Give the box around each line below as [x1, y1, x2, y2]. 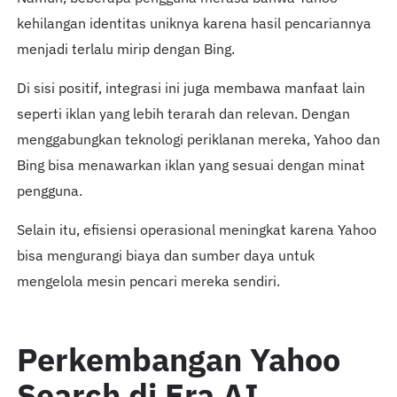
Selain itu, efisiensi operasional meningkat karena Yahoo [16, 220, 377, 240]
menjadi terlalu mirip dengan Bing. [16, 39, 235, 59]
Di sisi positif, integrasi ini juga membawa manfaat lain [16, 78, 365, 98]
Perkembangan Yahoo [16, 339, 340, 381]
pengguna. [16, 181, 82, 201]
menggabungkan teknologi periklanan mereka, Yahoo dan [16, 129, 380, 150]
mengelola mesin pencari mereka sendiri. [16, 271, 280, 292]
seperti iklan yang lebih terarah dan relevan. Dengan [16, 104, 350, 124]
